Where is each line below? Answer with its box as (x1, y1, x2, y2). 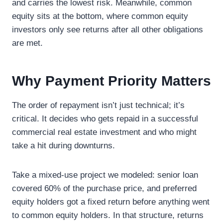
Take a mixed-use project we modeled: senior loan (12, 170, 198, 180)
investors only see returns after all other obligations (12, 24, 203, 34)
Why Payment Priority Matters (12, 73, 211, 89)
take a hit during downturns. (12, 140, 115, 150)
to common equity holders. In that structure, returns (12, 210, 204, 220)
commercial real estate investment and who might (12, 127, 197, 137)
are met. (12, 38, 43, 48)
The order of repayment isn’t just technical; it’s (12, 100, 185, 110)
